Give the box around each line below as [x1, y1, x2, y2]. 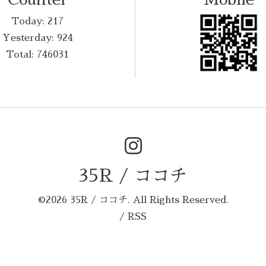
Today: [11, 17, 48, 27]
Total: [6, 50, 37, 60]
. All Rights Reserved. [127, 195, 229, 205]
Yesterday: [2, 33, 57, 43]
